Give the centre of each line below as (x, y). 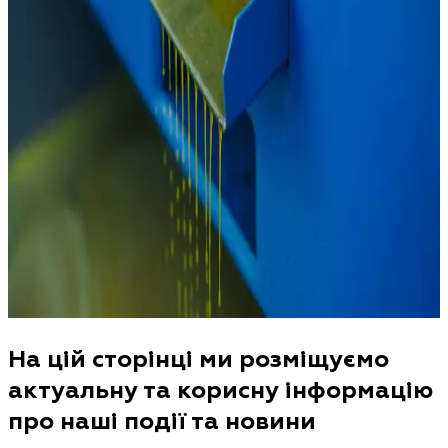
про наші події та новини (162, 420)
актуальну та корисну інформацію (220, 389)
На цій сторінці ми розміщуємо (198, 358)
